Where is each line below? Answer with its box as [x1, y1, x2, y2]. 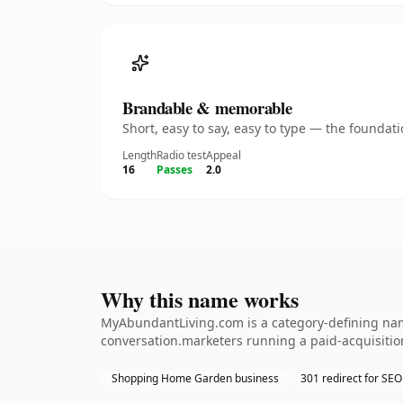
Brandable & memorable [122, 95, 292, 120]
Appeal [206, 148, 241, 163]
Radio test [157, 148, 206, 163]
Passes [157, 162, 193, 177]
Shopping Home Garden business [112, 371, 279, 386]
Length [122, 148, 157, 163]
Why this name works [101, 283, 299, 315]
